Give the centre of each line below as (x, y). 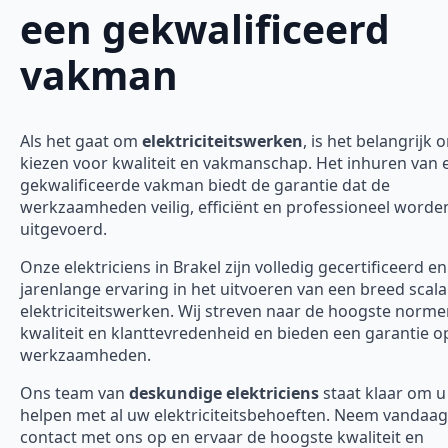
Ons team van (74, 393)
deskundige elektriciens (224, 393)
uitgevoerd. (63, 229)
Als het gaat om (81, 141)
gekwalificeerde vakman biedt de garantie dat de (205, 185)
